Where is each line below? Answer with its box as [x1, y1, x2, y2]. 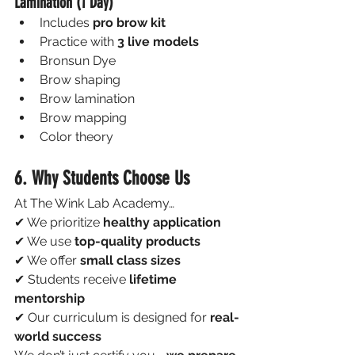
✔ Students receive [14, 271, 129, 287]
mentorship [14, 290, 85, 306]
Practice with [40, 33, 117, 49]
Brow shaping [40, 71, 120, 87]
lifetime [129, 271, 180, 287]
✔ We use [14, 233, 74, 249]
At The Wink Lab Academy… [14, 195, 174, 211]
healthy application [103, 214, 221, 230]
